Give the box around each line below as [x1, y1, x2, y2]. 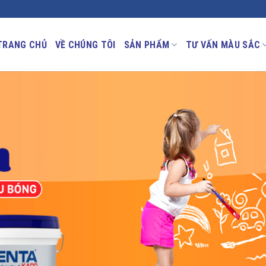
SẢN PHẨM [123, 39, 170, 50]
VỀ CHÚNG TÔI [55, 39, 116, 50]
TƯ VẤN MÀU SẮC [185, 39, 261, 50]
